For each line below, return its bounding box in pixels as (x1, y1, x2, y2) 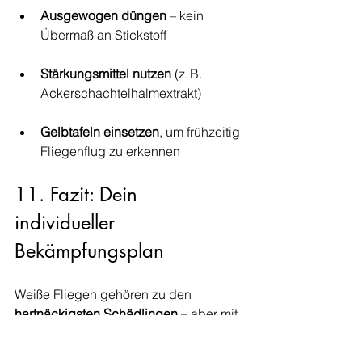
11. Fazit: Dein (15, 182, 143, 207)
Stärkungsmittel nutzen (40, 65, 171, 82)
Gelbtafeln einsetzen (40, 124, 159, 140)
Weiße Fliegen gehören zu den (15, 286, 195, 302)
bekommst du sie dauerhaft (71, 344, 234, 360)
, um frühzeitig (159, 124, 243, 140)
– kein (166, 7, 207, 23)
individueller (15, 210, 120, 235)
